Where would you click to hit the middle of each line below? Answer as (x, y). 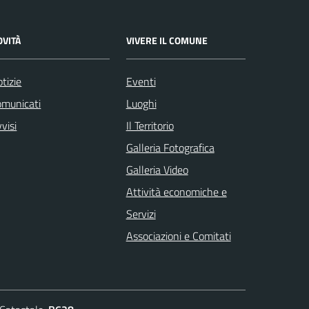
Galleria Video (157, 169)
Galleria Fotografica (170, 147)
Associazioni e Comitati (178, 236)
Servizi (141, 213)
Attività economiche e (176, 191)
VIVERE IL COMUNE (167, 40)
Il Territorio (150, 125)
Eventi (141, 81)
